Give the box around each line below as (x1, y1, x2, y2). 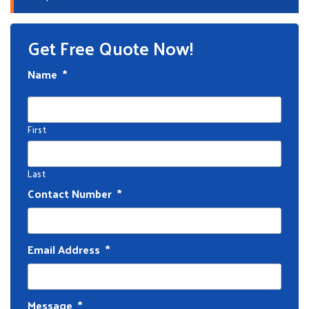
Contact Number (28, 183, 112, 203)
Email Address (28, 239, 100, 259)
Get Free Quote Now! (28, 32, 193, 64)
